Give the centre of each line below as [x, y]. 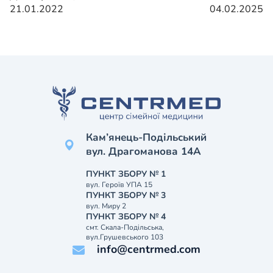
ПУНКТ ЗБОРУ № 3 [126, 195]
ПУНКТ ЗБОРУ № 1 [126, 174]
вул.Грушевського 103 [125, 237]
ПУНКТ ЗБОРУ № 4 [126, 217]
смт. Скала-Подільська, [125, 227]
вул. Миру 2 [106, 206]
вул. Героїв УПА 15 [119, 185]
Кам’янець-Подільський [146, 137]
